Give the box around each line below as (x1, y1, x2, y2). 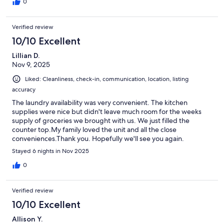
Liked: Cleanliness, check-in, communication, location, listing (25, 74, 188, 83)
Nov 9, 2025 (12, 59, 50, 69)
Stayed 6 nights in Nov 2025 (12, 146, 89, 155)
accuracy (12, 85, 35, 93)
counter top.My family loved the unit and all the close (12, 124, 176, 134)
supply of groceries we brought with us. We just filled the (12, 115, 189, 125)
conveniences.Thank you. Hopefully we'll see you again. (12, 133, 184, 143)
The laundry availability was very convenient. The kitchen (12, 97, 187, 107)
